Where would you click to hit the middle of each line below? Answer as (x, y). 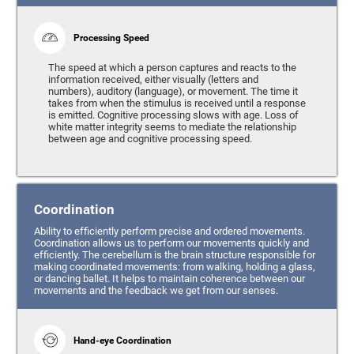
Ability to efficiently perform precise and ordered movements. (169, 232)
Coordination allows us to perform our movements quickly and (171, 243)
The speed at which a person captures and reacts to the (172, 67)
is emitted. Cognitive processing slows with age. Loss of (173, 115)
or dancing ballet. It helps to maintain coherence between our (169, 279)
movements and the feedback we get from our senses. (156, 291)
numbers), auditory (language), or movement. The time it (173, 91)
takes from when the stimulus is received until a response (177, 103)
